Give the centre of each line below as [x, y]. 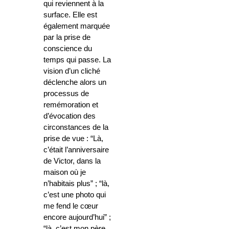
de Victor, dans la [72, 161]
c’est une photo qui [75, 195]
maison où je [65, 173]
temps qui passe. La [77, 60]
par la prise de [67, 38]
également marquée [77, 26]
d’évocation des [70, 116]
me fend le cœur [71, 206]
